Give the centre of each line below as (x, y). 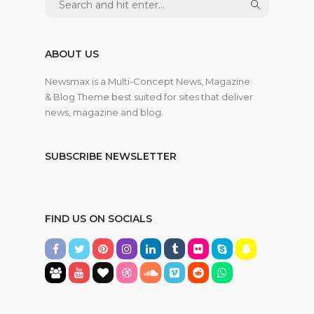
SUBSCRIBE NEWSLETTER (111, 157)
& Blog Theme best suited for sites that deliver (149, 97)
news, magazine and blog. (104, 112)
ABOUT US (72, 54)
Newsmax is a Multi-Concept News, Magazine (148, 82)
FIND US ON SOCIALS (98, 219)
